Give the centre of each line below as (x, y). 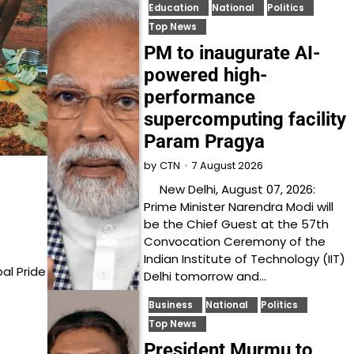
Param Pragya (205, 141)
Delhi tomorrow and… (205, 276)
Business (171, 305)
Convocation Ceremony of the (235, 241)
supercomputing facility (245, 119)
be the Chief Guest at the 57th (237, 224)
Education (174, 8)
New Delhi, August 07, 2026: (230, 189)
